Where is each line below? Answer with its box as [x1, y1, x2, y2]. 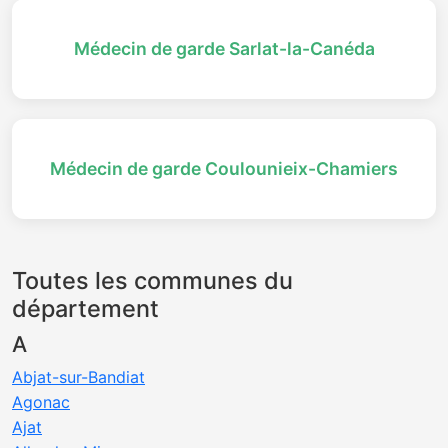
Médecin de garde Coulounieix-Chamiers [50, 158, 398, 179]
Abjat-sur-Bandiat [12, 367, 145, 387]
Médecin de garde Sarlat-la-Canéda [73, 38, 375, 59]
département [12, 294, 159, 323]
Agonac [12, 392, 70, 412]
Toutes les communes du [12, 266, 293, 295]
